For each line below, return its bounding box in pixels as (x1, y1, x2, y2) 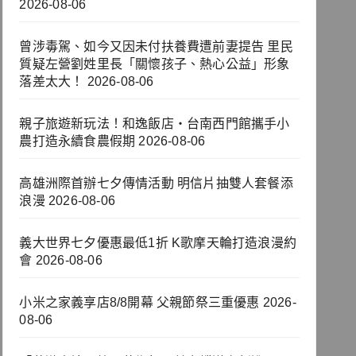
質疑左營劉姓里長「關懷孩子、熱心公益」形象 (19, 57, 290, 72)
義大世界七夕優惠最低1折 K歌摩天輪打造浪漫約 (19, 236, 296, 250)
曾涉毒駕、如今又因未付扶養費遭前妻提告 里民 (19, 40, 293, 54)
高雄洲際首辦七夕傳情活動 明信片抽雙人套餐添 (19, 176, 293, 191)
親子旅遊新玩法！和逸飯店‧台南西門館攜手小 (19, 117, 290, 131)
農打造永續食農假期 (19, 134, 136, 149)
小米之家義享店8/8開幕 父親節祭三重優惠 (19, 296, 260, 310)
